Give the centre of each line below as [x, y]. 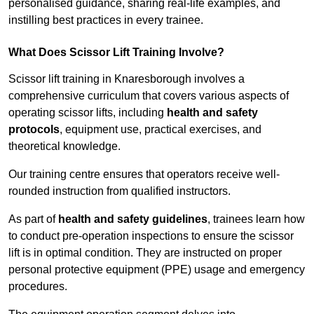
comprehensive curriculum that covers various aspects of [149, 96]
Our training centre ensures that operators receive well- [144, 175]
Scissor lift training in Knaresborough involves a [127, 79]
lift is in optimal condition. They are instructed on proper [145, 253]
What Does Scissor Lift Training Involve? [116, 53]
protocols [34, 130]
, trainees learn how [256, 219]
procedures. [38, 287]
